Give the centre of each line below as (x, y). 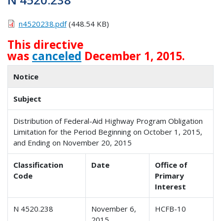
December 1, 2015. (133, 56)
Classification (38, 165)
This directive (45, 44)
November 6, (114, 209)
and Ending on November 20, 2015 (73, 143)
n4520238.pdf (42, 23)
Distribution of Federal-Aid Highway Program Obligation (108, 121)
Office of (171, 165)
